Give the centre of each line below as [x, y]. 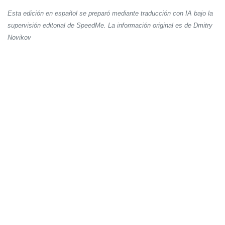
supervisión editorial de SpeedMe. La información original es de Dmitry [110, 26]
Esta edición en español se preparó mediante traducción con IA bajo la [110, 14]
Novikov [19, 38]
